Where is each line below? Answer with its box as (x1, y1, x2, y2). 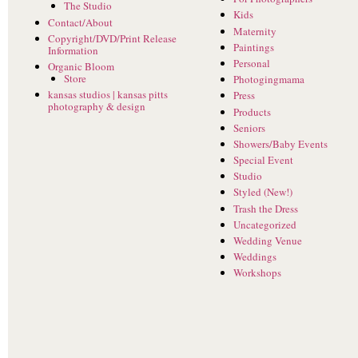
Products (233, 104, 271, 119)
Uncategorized (233, 217, 296, 232)
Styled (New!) (233, 185, 292, 200)
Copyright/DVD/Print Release (48, 30, 177, 46)
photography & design (48, 99, 145, 114)
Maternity (233, 23, 276, 38)
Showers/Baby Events (233, 136, 328, 151)
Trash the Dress (233, 201, 298, 216)
